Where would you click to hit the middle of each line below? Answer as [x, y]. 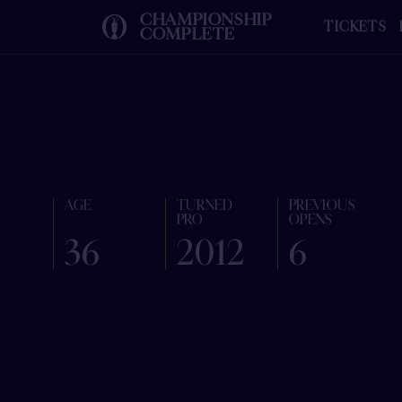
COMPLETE [188, 34]
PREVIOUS [322, 205]
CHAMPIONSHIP [206, 20]
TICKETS [355, 27]
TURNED [205, 205]
